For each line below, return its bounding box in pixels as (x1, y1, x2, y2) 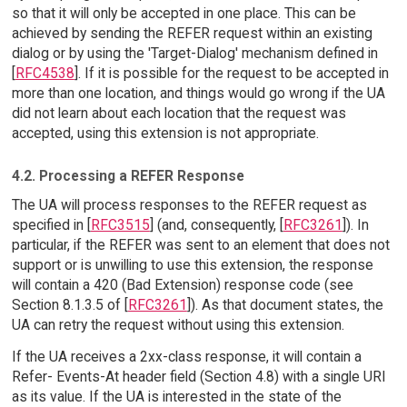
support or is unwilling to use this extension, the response (11, 256, 373, 274)
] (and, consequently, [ (149, 216, 283, 234)
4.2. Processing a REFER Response (11, 166, 244, 184)
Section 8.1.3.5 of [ (11, 296, 128, 314)
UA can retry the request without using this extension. (11, 316, 344, 334)
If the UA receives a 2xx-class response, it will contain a (11, 348, 362, 366)
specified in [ (11, 216, 91, 234)
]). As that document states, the (186, 296, 383, 314)
